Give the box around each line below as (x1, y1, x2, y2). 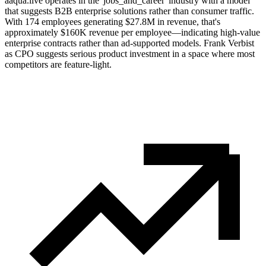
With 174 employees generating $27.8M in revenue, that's (5, 16, 220, 27)
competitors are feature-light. (5, 59, 112, 69)
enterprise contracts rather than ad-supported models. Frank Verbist (5, 37, 254, 48)
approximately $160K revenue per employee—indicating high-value (5, 27, 260, 37)
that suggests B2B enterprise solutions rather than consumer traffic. (5, 5, 254, 16)
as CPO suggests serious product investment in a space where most (5, 48, 255, 59)
